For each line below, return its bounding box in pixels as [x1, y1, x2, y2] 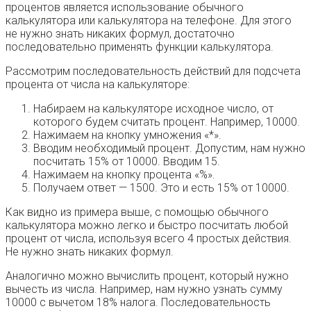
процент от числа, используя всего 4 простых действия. [6, 231, 292, 245]
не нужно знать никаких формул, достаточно [6, 26, 235, 40]
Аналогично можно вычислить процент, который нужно [6, 269, 289, 283]
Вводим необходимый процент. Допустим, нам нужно [33, 141, 305, 155]
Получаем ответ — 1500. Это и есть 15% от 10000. [33, 180, 289, 194]
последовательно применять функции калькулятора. [6, 40, 274, 53]
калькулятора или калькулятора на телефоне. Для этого [6, 13, 292, 27]
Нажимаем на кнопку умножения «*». [33, 128, 221, 142]
